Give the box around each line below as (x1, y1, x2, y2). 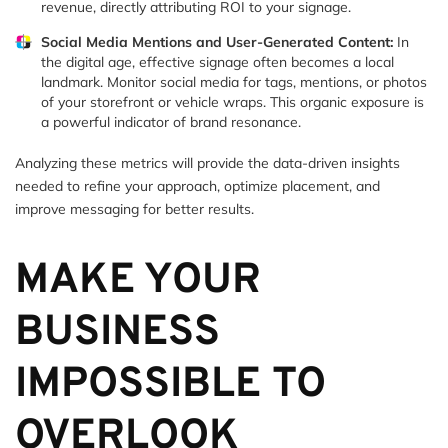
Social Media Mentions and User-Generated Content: (41, 32, 393, 51)
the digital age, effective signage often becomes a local (41, 52, 394, 71)
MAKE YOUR (15, 254, 261, 308)
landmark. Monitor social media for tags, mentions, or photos (41, 72, 427, 91)
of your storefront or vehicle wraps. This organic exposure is (41, 92, 424, 111)
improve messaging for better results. (15, 199, 254, 218)
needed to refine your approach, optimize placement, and (15, 176, 380, 195)
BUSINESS (15, 306, 220, 360)
